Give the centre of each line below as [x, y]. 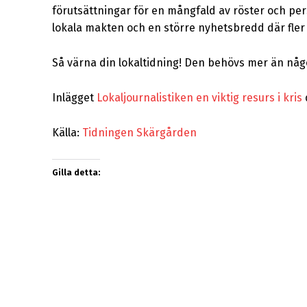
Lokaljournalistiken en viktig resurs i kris [199, 98]
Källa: [67, 133]
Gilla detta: [76, 173]
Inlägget [74, 98]
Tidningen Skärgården [139, 133]
